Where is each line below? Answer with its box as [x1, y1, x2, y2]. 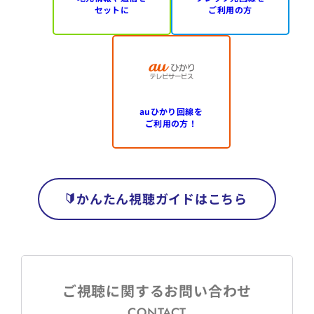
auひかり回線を [139, 104, 203, 117]
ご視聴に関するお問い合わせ [62, 280, 252, 301]
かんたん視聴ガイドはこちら [76, 189, 247, 207]
